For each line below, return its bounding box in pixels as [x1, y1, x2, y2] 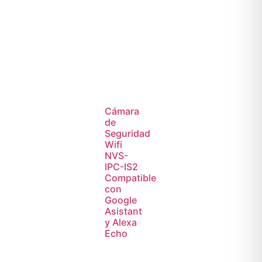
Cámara [105, 105, 140, 117]
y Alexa [105, 216, 137, 228]
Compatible [105, 171, 157, 184]
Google [105, 194, 137, 206]
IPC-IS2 [105, 160, 139, 173]
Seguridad [105, 127, 151, 139]
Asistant [105, 205, 143, 217]
